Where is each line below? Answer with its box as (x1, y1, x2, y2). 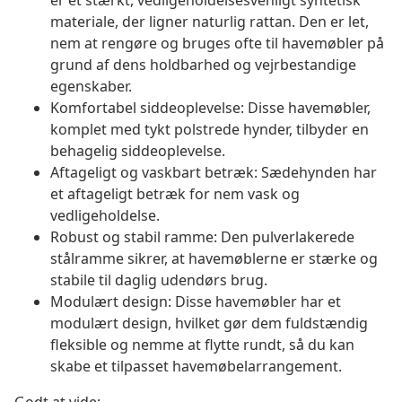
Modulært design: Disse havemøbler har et (50, 292, 341, 312)
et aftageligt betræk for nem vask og (50, 184, 300, 205)
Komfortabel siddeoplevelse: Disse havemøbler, (50, 98, 371, 118)
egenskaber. (50, 76, 132, 97)
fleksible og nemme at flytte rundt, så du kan (50, 335, 354, 355)
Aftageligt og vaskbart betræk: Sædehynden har (50, 162, 377, 183)
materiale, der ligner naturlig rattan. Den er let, (50, 12, 369, 32)
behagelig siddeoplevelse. (50, 141, 225, 162)
